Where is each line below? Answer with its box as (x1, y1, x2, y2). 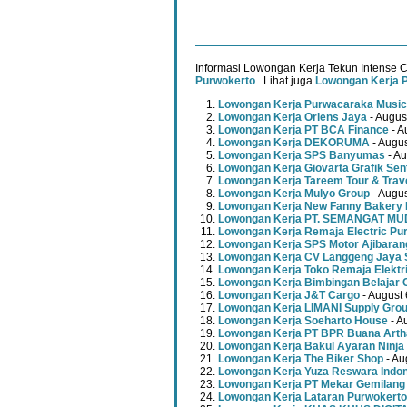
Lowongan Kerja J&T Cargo (218, 289, 360, 303)
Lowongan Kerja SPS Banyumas (218, 149, 385, 163)
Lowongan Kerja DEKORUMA (218, 136, 370, 150)
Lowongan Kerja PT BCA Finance (218, 124, 389, 137)
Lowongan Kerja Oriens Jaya (218, 111, 367, 124)
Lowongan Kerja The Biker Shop (218, 352, 383, 366)
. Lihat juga (255, 74, 315, 88)
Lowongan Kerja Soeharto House (218, 314, 388, 328)
